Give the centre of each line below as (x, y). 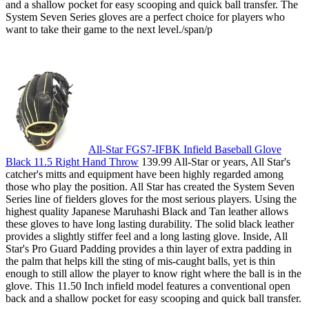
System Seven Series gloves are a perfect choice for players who (145, 17)
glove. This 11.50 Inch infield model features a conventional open (148, 286)
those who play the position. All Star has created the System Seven (150, 186)
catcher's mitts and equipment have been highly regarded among (144, 174)
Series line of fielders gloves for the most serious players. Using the (151, 199)
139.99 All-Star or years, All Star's (215, 161)
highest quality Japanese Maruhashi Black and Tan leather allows (147, 211)
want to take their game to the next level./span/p (109, 29)
